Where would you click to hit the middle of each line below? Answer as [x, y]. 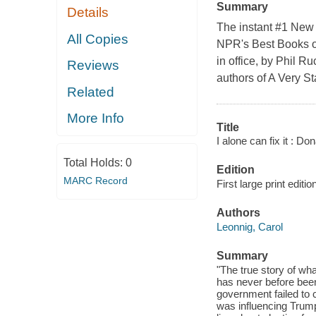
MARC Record [95, 180]
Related [91, 92]
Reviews [93, 66]
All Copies [98, 39]
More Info [96, 119]
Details [88, 13]
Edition [235, 170]
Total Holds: [94, 162]
